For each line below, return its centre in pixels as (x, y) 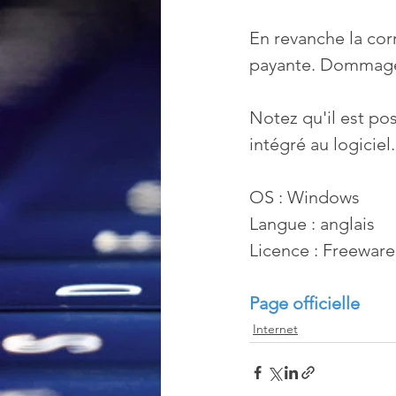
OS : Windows (305, 198)
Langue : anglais (312, 224)
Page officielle (305, 304)
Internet (275, 329)
